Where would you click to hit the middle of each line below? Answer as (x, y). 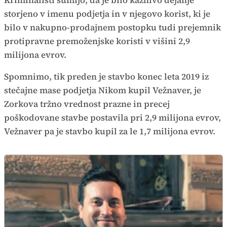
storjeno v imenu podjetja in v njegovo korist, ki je (107, 13)
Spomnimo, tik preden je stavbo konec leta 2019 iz (106, 76)
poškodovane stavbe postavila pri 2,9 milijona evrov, (112, 117)
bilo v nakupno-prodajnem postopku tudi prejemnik (112, 27)
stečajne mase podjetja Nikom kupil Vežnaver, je (103, 90)
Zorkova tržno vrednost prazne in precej (87, 104)
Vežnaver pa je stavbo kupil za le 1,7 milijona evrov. (111, 131)
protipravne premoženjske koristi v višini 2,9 (97, 41)
